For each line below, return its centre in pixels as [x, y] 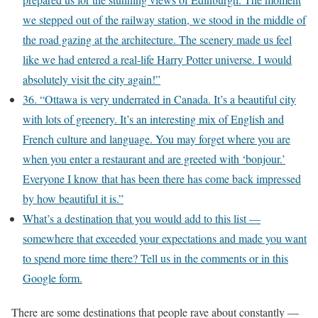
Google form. [53, 278]
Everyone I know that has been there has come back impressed [162, 179]
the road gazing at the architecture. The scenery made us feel [157, 39]
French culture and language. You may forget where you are [157, 139]
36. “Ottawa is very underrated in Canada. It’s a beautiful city [159, 99]
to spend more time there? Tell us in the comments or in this [155, 258]
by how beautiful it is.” [73, 198]
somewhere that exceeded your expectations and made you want [165, 238]
